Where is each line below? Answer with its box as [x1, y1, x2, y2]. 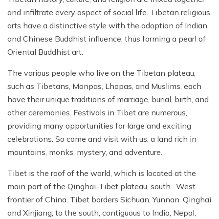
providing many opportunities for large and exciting [7, 121, 191, 131]
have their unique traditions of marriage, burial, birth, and [7, 94, 209, 105]
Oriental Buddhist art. [7, 47, 83, 57]
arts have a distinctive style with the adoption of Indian [7, 21, 207, 31]
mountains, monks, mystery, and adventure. [7, 147, 162, 157]
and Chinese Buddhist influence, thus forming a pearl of [7, 34, 206, 44]
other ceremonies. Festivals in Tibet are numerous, [7, 108, 187, 118]
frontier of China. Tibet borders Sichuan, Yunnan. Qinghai [7, 195, 211, 205]
